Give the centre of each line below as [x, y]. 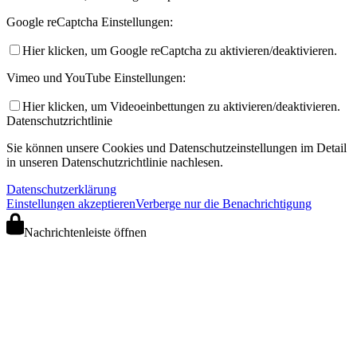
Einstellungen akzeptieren [71, 204]
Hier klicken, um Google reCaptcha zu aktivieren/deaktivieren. [180, 51]
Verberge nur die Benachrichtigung [224, 204]
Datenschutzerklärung [61, 190]
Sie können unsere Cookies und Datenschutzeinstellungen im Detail [177, 148]
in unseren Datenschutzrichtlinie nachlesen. [115, 163]
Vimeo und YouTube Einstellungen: [96, 78]
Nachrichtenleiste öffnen [85, 233]
